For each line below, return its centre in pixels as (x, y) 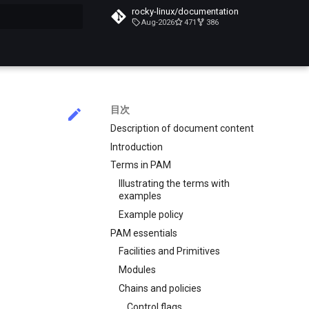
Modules (137, 270)
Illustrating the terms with (174, 183)
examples (140, 196)
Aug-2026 (158, 22)
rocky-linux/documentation (185, 11)
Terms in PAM (141, 165)
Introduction (137, 147)
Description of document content (182, 128)
